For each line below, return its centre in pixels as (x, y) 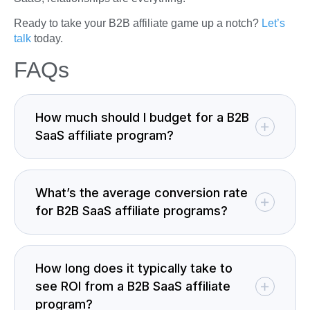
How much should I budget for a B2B (142, 117)
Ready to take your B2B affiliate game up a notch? (138, 24)
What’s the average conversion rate (142, 192)
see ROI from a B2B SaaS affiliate (133, 286)
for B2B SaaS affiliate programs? (131, 210)
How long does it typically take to (134, 268)
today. (47, 39)
